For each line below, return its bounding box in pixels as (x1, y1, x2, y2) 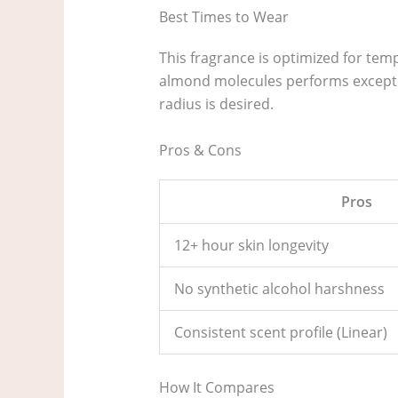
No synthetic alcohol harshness (173, 278, 385, 298)
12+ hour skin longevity (173, 235, 329, 255)
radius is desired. (158, 94, 274, 115)
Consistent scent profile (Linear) (173, 322, 387, 342)
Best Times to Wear (158, 7, 289, 28)
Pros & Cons (158, 139, 242, 160)
